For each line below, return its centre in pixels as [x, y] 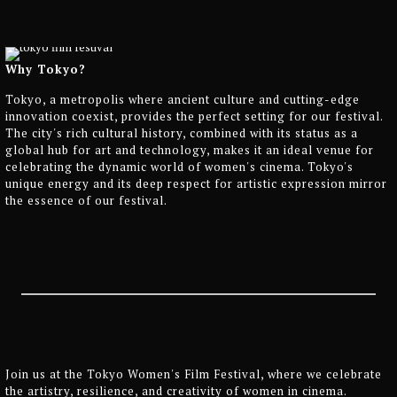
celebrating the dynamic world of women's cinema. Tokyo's [179, 166]
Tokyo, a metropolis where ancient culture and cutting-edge [183, 99]
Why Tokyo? [46, 69]
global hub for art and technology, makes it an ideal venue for [190, 149]
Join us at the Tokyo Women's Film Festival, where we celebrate [194, 374]
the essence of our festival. [86, 200]
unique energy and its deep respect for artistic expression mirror [196, 183]
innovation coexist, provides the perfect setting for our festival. [194, 116]
